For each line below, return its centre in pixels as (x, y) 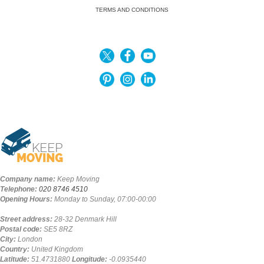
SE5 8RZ (58, 230)
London (30, 240)
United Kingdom (57, 250)
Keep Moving (78, 179)
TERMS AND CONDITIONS (132, 10)
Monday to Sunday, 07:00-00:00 (105, 199)
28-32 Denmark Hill (85, 220)
